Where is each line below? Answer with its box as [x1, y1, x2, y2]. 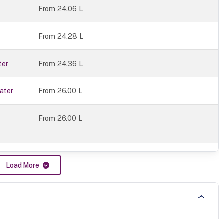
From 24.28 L [38, 32, 84, 41]
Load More [6, 161, 41, 170]
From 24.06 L [38, 4, 84, 13]
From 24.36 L [38, 59, 84, 68]
